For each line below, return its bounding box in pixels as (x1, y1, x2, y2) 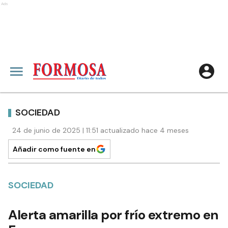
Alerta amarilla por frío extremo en (8, 206, 218, 223)
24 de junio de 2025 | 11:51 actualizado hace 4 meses (12, 126, 189, 135)
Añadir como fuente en (13, 145, 96, 154)
